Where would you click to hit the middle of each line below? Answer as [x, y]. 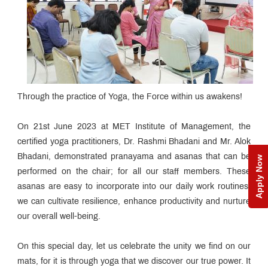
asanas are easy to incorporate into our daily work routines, [134, 187]
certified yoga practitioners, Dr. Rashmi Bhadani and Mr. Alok [134, 142]
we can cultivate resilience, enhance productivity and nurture [134, 202]
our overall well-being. [59, 217]
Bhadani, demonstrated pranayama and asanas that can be [134, 157]
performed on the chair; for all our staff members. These [134, 172]
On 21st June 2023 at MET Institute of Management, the [134, 127]
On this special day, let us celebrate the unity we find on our [134, 246]
